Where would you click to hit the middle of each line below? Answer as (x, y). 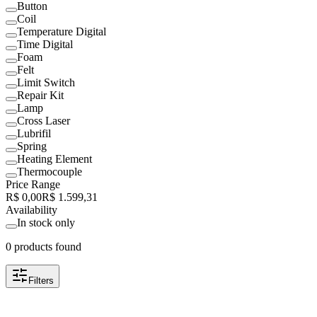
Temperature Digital (62, 32)
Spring (32, 146)
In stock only (46, 223)
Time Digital (45, 45)
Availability (31, 210)
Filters (41, 281)
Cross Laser (44, 121)
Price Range (33, 185)
